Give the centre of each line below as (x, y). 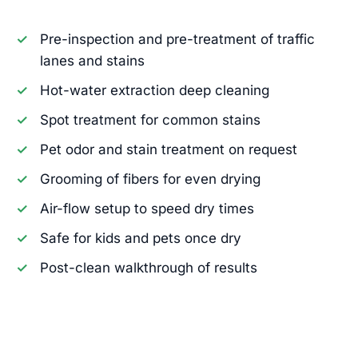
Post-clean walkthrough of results (149, 267)
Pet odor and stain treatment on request (169, 149)
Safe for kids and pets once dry (141, 238)
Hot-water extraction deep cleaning (155, 90)
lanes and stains (92, 60)
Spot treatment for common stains (150, 119)
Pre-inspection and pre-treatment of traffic (177, 39)
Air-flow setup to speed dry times (147, 208)
